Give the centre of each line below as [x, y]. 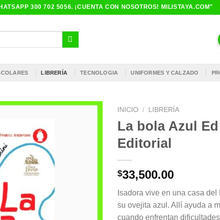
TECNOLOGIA [99, 73]
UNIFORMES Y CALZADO [165, 73]
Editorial [145, 143]
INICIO [128, 110]
